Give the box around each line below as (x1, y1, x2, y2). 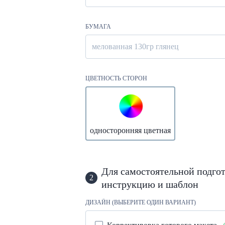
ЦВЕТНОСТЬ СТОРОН (85, 74, 147, 82)
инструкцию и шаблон (101, 178, 198, 190)
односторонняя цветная (90, 126, 171, 135)
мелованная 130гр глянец (92, 42, 179, 51)
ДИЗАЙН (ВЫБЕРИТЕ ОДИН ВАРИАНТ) (85, 198, 196, 206)
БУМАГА (85, 23, 111, 30)
